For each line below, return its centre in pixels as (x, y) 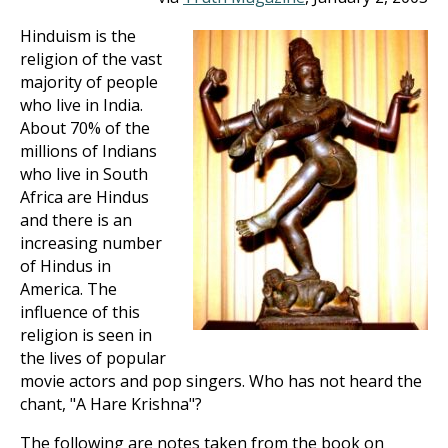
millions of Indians (88, 151)
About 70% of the (85, 128)
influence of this (80, 312)
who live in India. (81, 105)
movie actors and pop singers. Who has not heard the (221, 381)
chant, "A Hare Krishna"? (111, 404)
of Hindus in (65, 266)
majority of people (89, 82)
